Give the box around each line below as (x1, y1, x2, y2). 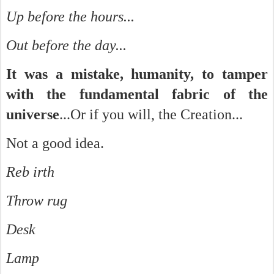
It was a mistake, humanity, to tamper (6, 66, 268, 82)
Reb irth (6, 164, 54, 180)
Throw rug (6, 193, 67, 209)
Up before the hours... (6, 9, 135, 24)
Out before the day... (6, 37, 127, 53)
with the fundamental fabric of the (6, 86, 268, 102)
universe (6, 106, 59, 122)
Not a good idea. (6, 135, 108, 151)
